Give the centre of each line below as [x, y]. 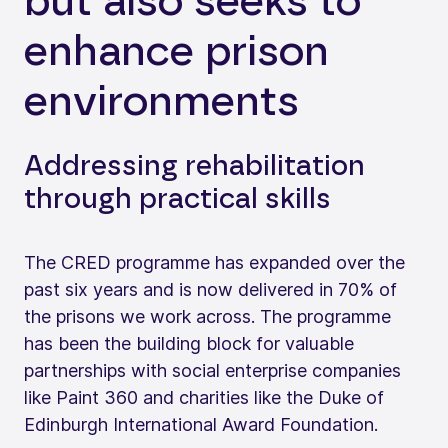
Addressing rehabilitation [194, 166]
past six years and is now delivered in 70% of [210, 289]
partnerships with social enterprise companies [212, 370]
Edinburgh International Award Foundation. [201, 424]
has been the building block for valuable [189, 343]
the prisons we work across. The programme [207, 316]
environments [161, 101]
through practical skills [177, 199]
